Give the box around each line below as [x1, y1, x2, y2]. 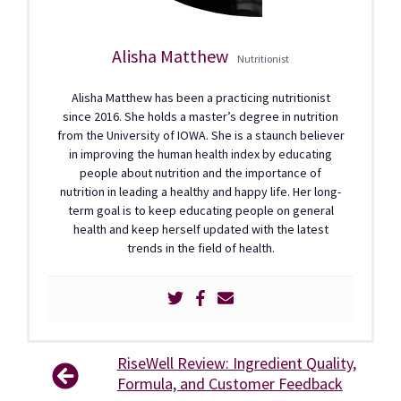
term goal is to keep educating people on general [67, 202, 334, 219]
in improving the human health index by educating [69, 146, 332, 163]
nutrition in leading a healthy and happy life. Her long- [60, 183, 341, 200]
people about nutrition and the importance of [80, 165, 321, 182]
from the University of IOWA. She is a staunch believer [56, 127, 345, 144]
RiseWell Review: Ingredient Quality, [116, 353, 356, 374]
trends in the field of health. [126, 240, 275, 257]
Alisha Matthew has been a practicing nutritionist [71, 90, 330, 107]
